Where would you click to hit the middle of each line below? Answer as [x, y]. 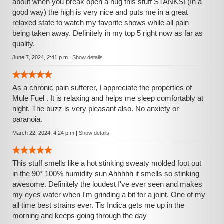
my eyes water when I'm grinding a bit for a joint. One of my [109, 195]
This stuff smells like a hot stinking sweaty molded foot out [107, 163]
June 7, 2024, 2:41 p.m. [41, 57]
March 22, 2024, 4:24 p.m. [44, 133]
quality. [24, 44]
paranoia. [27, 119]
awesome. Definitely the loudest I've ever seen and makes [107, 184]
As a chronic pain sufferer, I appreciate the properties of [102, 88]
